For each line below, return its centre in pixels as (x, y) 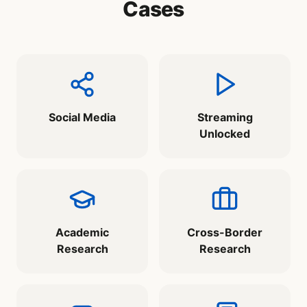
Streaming (225, 118)
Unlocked (225, 134)
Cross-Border (225, 233)
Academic (82, 233)
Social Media (82, 118)
